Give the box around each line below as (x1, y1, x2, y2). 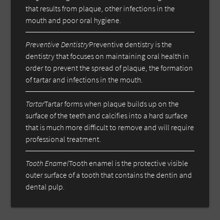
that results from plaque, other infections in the (26, 3, 175, 13)
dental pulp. (26, 181, 65, 192)
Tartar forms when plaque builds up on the (44, 98, 179, 109)
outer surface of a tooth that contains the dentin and (26, 169, 192, 180)
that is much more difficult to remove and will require (26, 122, 194, 132)
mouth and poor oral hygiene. (26, 15, 122, 25)
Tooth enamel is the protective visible (69, 158, 189, 168)
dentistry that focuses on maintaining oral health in (26, 51, 190, 61)
